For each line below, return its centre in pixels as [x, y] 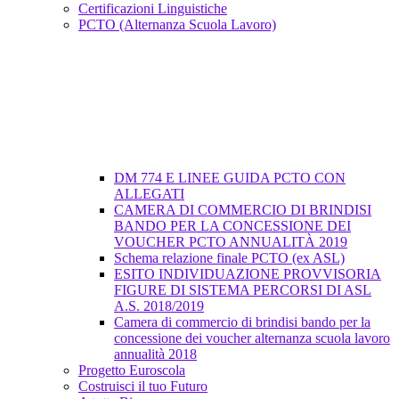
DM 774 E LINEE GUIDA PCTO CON [230, 178]
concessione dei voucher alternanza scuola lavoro [252, 338]
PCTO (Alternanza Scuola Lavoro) [177, 25]
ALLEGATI [149, 194]
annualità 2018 [155, 354]
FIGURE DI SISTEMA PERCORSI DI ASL [243, 290]
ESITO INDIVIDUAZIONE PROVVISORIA [248, 274]
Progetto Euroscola [132, 370]
